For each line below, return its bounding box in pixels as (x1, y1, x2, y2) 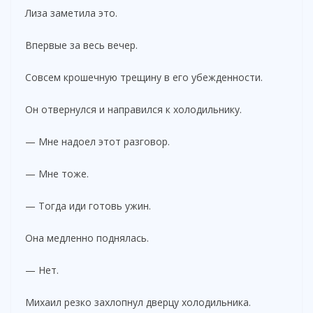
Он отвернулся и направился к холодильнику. (25, 102, 242, 116)
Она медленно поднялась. (25, 231, 149, 245)
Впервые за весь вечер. (25, 38, 138, 52)
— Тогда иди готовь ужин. (25, 198, 151, 212)
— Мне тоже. (25, 166, 89, 180)
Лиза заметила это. (25, 6, 117, 20)
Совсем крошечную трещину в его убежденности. (25, 70, 263, 84)
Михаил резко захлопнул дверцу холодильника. (25, 295, 251, 309)
